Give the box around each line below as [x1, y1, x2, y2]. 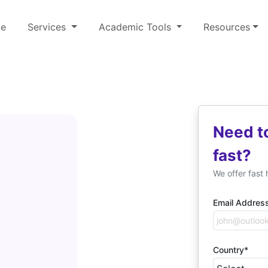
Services [27, 21, 69, 33]
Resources [203, 21, 251, 33]
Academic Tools [98, 21, 174, 33]
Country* [213, 245, 248, 255]
